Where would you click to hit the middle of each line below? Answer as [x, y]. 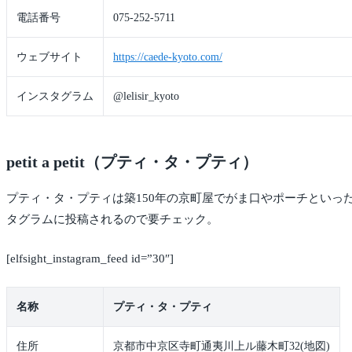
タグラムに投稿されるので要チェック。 [112, 220]
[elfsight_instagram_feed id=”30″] [90, 258]
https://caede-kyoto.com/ [168, 57]
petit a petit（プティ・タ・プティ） [132, 162]
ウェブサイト [49, 57]
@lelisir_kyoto [146, 97]
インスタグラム [55, 97]
